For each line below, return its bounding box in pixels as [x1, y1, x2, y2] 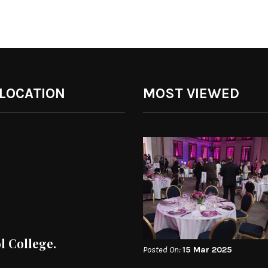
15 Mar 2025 [182, 244, 232, 255]
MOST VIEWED [143, 85, 239, 102]
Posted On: [143, 244, 182, 255]
